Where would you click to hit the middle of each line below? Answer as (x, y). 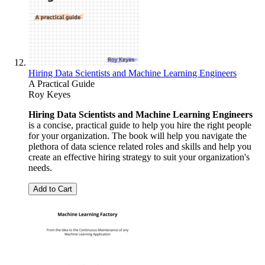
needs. (40, 167)
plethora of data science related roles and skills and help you (140, 146)
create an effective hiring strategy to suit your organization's (139, 157)
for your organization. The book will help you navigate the (138, 135)
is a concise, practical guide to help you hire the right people (140, 125)
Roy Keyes (49, 94)
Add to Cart (53, 189)
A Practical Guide (62, 83)
